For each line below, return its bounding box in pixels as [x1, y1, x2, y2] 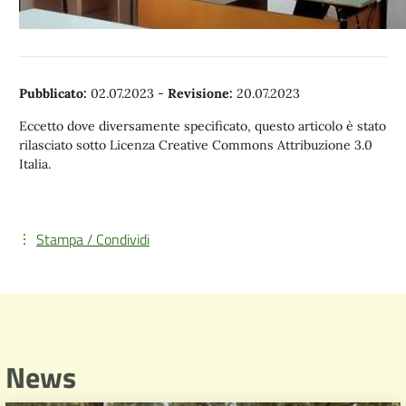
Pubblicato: [19, 84, 87, 101]
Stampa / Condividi [36, 227, 150, 250]
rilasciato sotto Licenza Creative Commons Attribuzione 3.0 [19, 136, 372, 153]
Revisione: [168, 84, 233, 101]
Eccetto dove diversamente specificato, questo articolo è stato [19, 117, 386, 134]
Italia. [19, 155, 51, 172]
